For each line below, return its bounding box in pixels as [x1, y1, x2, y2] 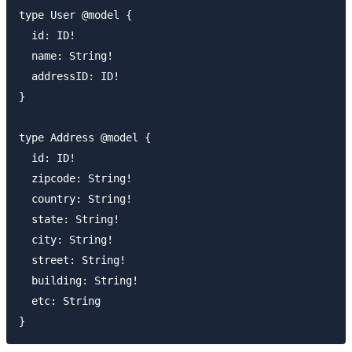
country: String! [19, 192, 132, 205]
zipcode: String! [19, 171, 132, 185]
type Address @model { [19, 130, 151, 144]
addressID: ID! [19, 69, 119, 82]
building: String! [19, 273, 138, 287]
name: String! [19, 49, 113, 62]
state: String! [19, 212, 119, 225]
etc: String [19, 294, 101, 307]
